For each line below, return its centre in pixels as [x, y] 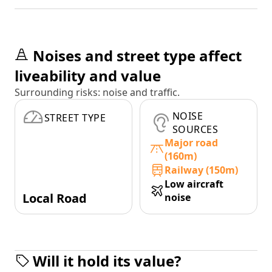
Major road [191, 143]
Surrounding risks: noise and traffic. [97, 93]
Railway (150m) [201, 170]
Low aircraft [194, 184]
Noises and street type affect [137, 56]
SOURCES [195, 130]
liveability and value [88, 76]
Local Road [55, 199]
